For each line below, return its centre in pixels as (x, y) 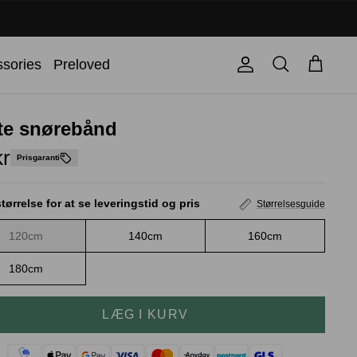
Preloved (82, 64)
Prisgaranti (39, 158)
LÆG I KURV (145, 314)
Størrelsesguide (290, 204)
